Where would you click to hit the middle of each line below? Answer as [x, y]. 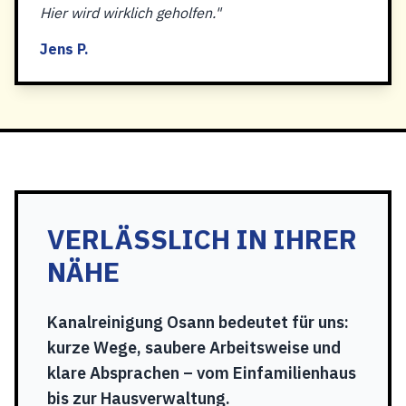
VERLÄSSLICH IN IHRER [202, 239]
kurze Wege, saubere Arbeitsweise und [194, 348]
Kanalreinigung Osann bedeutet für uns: [198, 322]
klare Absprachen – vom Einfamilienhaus [202, 373]
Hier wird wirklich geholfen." [130, 13]
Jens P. [64, 49]
